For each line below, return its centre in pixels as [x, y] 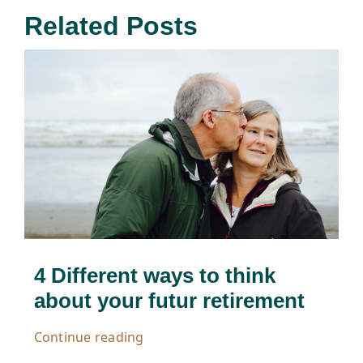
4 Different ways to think [154, 276]
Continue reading [89, 337]
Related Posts [111, 26]
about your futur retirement [169, 301]
